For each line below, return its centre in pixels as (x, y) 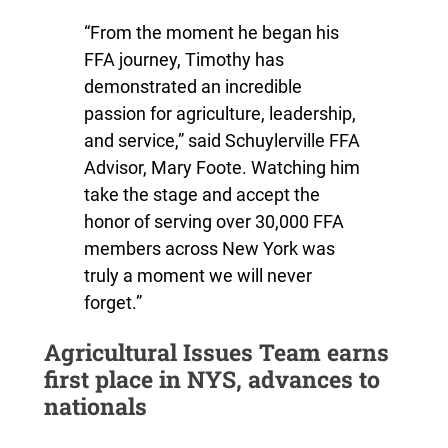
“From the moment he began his (211, 33)
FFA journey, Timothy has (183, 60)
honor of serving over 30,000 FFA (213, 222)
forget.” (112, 303)
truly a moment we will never (197, 276)
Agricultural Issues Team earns (216, 352)
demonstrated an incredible (192, 87)
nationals (95, 406)
